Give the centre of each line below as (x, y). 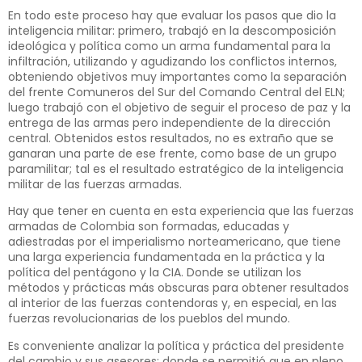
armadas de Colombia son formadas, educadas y (149, 227)
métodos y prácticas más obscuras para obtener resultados (179, 288)
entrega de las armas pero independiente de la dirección (169, 123)
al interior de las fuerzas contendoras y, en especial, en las (173, 303)
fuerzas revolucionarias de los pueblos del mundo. (149, 319)
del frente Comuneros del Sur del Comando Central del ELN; (177, 93)
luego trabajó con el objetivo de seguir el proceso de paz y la (179, 108)
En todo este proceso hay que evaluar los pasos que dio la (172, 16)
